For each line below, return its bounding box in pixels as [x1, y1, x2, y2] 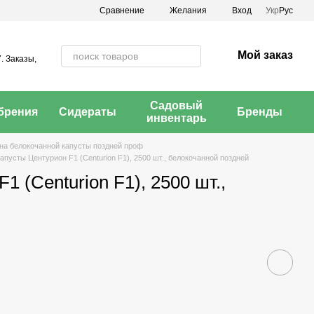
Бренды [237, 106, 282, 118]
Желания [170, 6, 207, 15]
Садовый [150, 100, 203, 111]
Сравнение [100, 5, 144, 15]
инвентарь [146, 112, 207, 124]
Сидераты [58, 106, 116, 118]
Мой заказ [238, 49, 293, 61]
